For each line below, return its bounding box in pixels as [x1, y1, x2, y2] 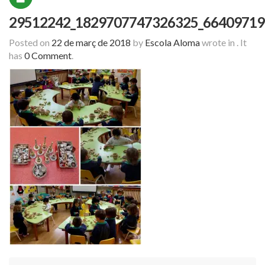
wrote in [200, 37, 237, 49]
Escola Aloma [145, 37, 200, 49]
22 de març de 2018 [51, 37, 131, 49]
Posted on [9, 37, 51, 49]
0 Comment [24, 50, 72, 62]
